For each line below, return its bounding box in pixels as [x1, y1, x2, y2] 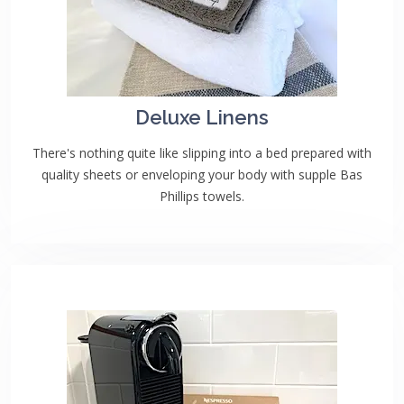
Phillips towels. [160, 188, 244, 205]
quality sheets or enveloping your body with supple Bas [41, 166, 363, 183]
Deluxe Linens [135, 106, 269, 129]
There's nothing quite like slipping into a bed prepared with [32, 144, 372, 161]
